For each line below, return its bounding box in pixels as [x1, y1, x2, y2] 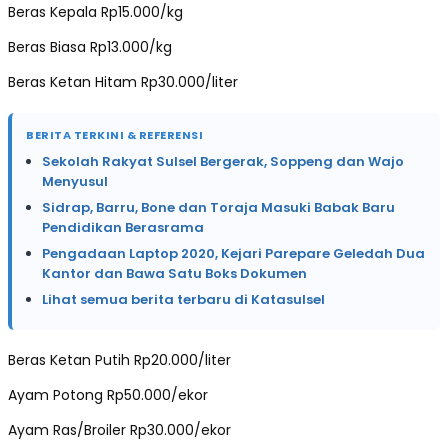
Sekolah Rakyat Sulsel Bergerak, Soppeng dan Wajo [42, 151, 404, 171]
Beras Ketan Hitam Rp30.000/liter [8, 71, 238, 92]
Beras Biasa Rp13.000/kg [8, 36, 172, 57]
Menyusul [42, 171, 108, 191]
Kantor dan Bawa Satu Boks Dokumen [42, 263, 307, 283]
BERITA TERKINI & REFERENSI [26, 126, 203, 143]
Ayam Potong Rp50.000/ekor [8, 384, 208, 405]
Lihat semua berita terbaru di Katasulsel [42, 289, 325, 309]
